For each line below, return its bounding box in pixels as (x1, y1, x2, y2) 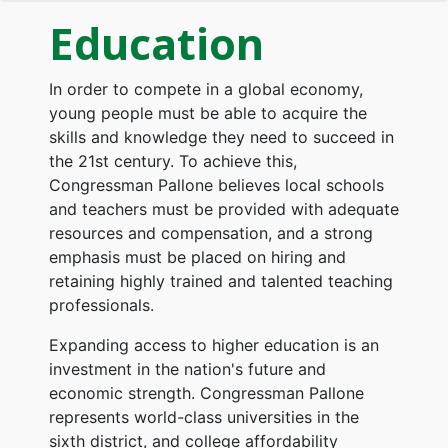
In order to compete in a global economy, (48, 78, 363, 99)
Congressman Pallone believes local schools (48, 174, 384, 195)
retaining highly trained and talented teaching (48, 270, 393, 291)
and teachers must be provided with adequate (48, 198, 399, 219)
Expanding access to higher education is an (48, 334, 379, 355)
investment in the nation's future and (48, 358, 326, 379)
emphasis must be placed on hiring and (48, 246, 346, 267)
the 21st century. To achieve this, (48, 150, 297, 171)
